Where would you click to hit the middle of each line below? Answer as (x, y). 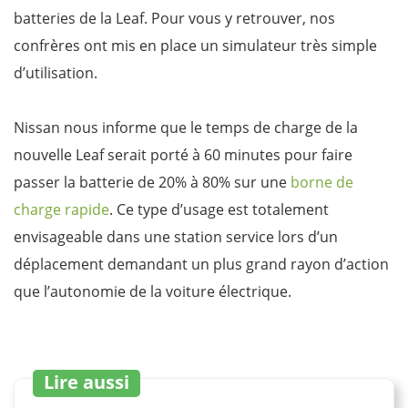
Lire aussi (87, 382)
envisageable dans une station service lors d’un (176, 236)
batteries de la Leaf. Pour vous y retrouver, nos (174, 18)
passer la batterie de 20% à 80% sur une (152, 182)
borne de (322, 182)
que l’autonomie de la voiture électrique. (153, 291)
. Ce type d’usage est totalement (219, 209)
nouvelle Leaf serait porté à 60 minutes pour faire (183, 154)
